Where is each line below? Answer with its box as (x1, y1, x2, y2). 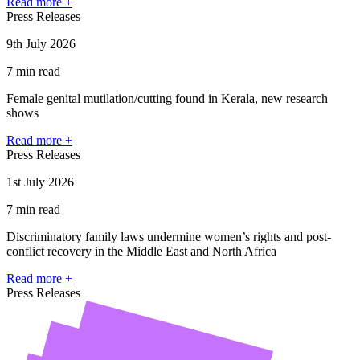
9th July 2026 (6, 36, 76, 51)
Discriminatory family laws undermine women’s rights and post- (6, 229, 331, 243)
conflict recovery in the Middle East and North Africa (6, 243, 276, 258)
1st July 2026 (6, 174, 74, 189)
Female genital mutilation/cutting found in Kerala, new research (6, 91, 328, 105)
